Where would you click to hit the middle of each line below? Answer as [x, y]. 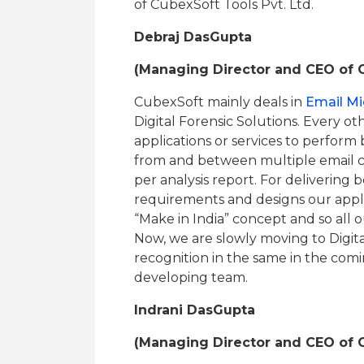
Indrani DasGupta [195, 310]
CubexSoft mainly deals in [220, 102]
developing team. [191, 277]
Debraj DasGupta [193, 37]
